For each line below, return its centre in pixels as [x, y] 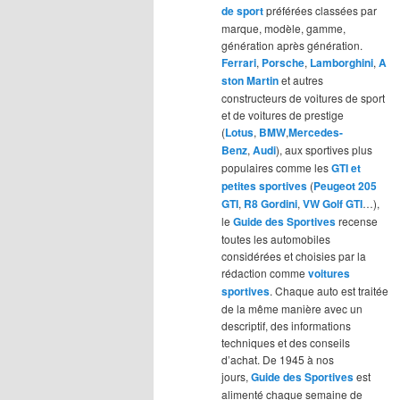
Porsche [283, 63]
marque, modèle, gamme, [283, 29]
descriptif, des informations [286, 326]
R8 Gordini [271, 204]
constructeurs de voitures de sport [303, 98]
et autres [301, 80]
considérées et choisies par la [294, 256]
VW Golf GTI [333, 204]
